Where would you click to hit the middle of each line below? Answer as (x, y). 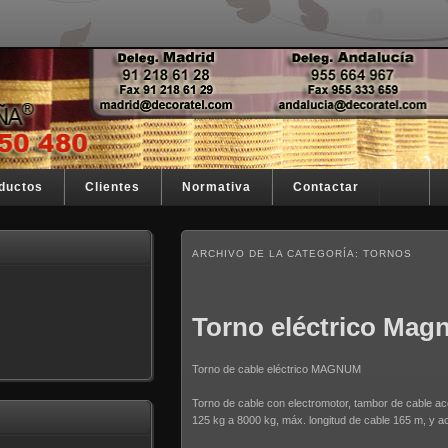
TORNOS (387, 253)
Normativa (216, 187)
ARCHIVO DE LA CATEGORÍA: (277, 253)
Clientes (112, 187)
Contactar (326, 187)
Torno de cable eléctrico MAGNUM (276, 368)
